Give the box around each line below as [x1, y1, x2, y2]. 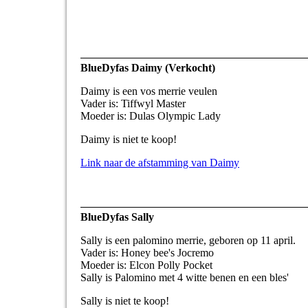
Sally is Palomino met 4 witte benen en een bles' [80, 272, 289, 284]
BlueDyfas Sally [80, 211, 154, 223]
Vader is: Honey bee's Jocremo [80, 247, 214, 259]
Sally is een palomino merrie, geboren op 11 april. [80, 234, 296, 247]
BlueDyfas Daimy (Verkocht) [80, 62, 218, 74]
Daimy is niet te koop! [80, 133, 177, 146]
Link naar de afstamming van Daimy [80, 157, 239, 169]
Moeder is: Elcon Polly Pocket [80, 259, 212, 272]
